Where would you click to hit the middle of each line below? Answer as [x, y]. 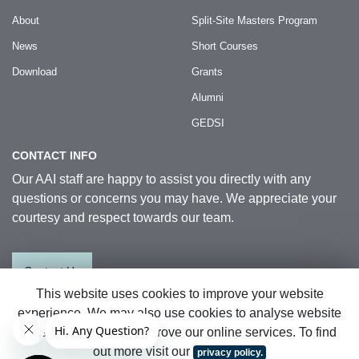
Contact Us [52, 271]
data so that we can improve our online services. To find [179, 332]
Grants [207, 72]
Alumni [208, 97]
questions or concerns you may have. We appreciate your [174, 198]
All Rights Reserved [58, 339]
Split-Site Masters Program [254, 20]
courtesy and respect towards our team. [123, 218]
